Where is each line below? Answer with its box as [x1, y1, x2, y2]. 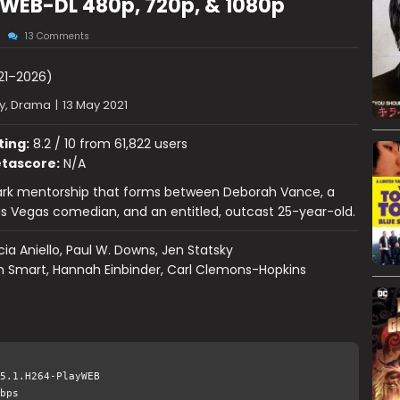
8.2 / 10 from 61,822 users [29, 135, 187, 153]
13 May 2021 [62, 96, 128, 113]
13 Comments [24, 29, 89, 43]
